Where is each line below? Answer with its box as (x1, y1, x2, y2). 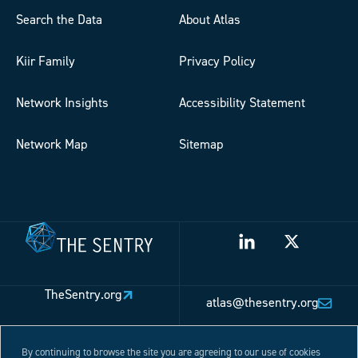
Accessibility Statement (179, 94, 305, 112)
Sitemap (179, 136, 223, 153)
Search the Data (16, 11, 102, 29)
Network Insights (16, 94, 109, 112)
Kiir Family (16, 53, 75, 70)
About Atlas (179, 11, 241, 29)
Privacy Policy (179, 53, 256, 70)
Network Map (16, 136, 87, 153)
